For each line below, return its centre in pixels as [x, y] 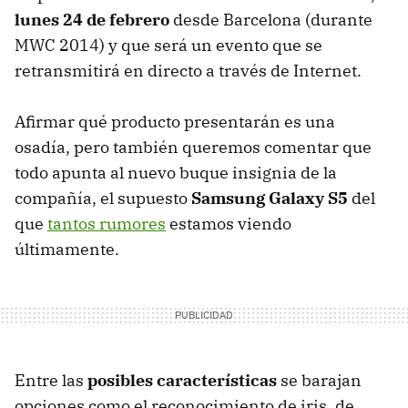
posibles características [182, 380]
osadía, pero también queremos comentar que [193, 147]
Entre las [51, 380]
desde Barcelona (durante [271, 19]
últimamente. [67, 249]
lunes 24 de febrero [92, 19]
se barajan [319, 380]
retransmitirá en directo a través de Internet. [188, 70]
